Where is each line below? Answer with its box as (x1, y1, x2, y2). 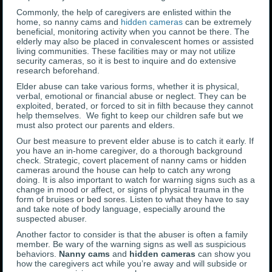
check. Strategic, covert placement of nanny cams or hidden (16, 155, 247, 166)
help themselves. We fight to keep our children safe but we (16, 110, 244, 121)
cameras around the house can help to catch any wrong (16, 165, 231, 175)
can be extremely (183, 17, 252, 27)
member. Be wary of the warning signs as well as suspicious (16, 239, 246, 250)
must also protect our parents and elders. (16, 120, 175, 131)
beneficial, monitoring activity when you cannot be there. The (16, 27, 250, 37)
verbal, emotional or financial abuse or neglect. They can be (16, 91, 247, 101)
